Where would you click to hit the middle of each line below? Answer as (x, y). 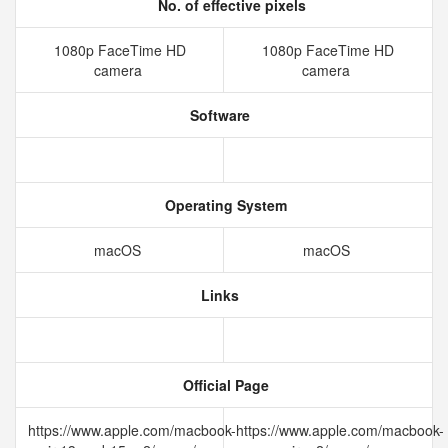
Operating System (224, 205)
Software (218, 115)
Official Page (224, 385)
